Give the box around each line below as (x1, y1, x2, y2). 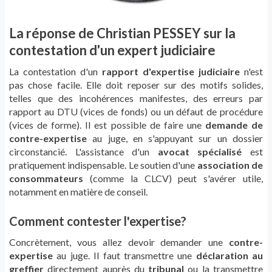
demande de (205, 119, 263, 131)
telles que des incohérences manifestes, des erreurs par (9, 92, 263, 104)
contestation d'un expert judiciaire (9, 42, 216, 59)
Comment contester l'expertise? (9, 214, 186, 229)
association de (197, 159, 263, 171)
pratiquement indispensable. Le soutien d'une (9, 159, 197, 171)
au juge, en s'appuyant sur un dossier (87, 132, 263, 144)
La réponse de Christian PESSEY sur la (9, 25, 236, 42)
